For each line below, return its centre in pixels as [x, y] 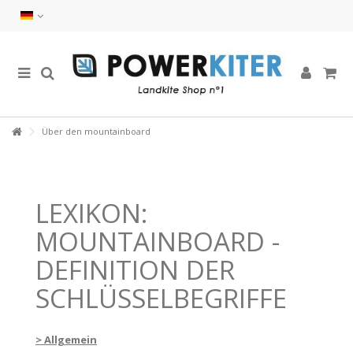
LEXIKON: [91, 213]
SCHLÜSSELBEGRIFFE [161, 298]
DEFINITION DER [135, 270]
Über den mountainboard [95, 131]
